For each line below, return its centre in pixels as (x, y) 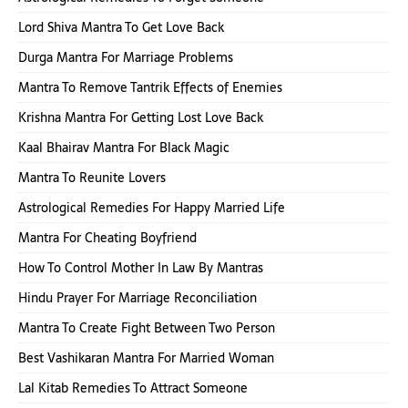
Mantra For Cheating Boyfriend (107, 238)
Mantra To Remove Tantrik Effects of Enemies (150, 87)
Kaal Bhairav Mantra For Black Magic (124, 148)
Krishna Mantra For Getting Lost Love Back (141, 117)
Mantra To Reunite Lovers (92, 178)
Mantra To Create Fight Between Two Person (147, 328)
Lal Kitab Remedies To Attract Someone (133, 388)
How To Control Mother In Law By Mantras (141, 268)
